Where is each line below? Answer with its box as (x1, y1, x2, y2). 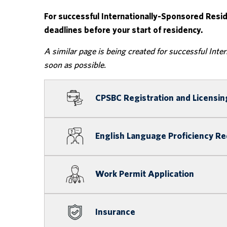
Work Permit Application (95, 170, 194, 179)
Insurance (95, 208, 135, 217)
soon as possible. (44, 61, 106, 70)
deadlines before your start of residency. (44, 26, 203, 35)
